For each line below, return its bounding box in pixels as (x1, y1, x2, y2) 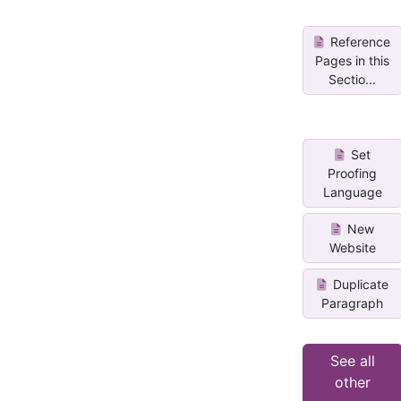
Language (322, 183, 382, 200)
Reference (327, 34, 391, 50)
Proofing (328, 165, 378, 181)
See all (329, 351, 375, 370)
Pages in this (315, 53, 390, 69)
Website (328, 240, 376, 256)
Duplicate (328, 277, 388, 293)
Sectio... (328, 72, 377, 88)
